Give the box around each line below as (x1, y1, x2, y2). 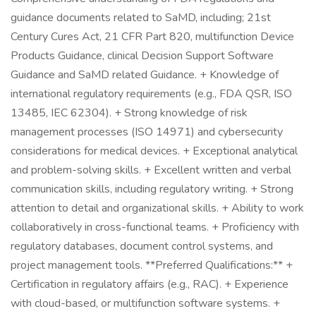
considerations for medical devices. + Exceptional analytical (11, 143, 298, 159)
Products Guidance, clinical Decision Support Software (11, 48, 274, 63)
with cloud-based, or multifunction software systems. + (11, 296, 280, 311)
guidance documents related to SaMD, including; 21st (11, 10, 271, 25)
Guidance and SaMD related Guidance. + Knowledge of (11, 67, 279, 83)
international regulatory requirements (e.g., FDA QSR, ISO (11, 86, 292, 102)
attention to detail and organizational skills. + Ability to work (11, 200, 304, 216)
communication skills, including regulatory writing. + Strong (11, 181, 293, 197)
